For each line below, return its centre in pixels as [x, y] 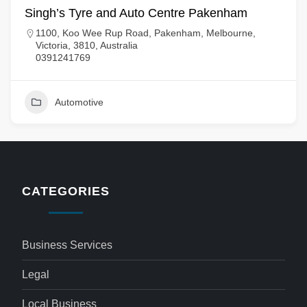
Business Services [67, 245]
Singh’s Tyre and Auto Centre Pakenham [136, 13]
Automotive [79, 102]
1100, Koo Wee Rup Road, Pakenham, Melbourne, [146, 33]
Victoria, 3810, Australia [87, 45]
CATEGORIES [66, 191]
